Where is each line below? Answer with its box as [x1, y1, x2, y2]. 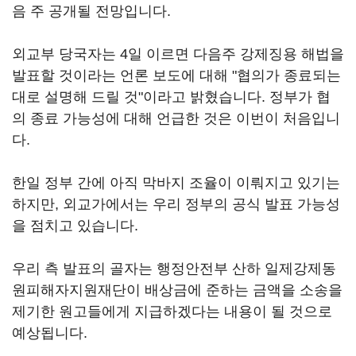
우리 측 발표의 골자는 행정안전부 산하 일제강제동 [12, 261, 336, 277]
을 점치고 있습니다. [12, 218, 138, 234]
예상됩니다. [12, 325, 87, 341]
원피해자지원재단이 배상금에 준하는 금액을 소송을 [12, 282, 342, 298]
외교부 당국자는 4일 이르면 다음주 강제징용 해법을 [12, 46, 344, 62]
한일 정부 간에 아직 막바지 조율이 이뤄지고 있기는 [12, 175, 340, 191]
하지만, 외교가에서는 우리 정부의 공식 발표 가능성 [12, 196, 340, 212]
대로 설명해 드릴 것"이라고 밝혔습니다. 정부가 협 [12, 89, 331, 105]
